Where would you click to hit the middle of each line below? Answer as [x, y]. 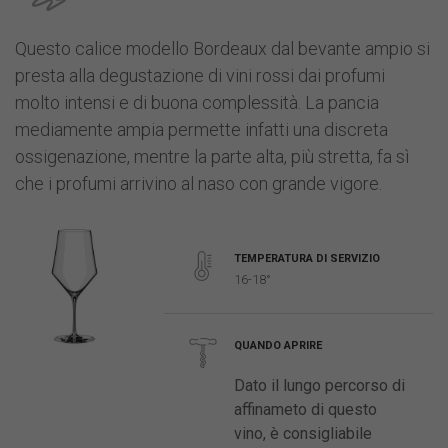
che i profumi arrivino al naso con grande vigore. [198, 183]
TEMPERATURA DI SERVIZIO [307, 258]
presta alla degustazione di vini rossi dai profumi [200, 75]
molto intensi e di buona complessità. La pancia [197, 102]
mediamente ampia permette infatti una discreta [201, 129]
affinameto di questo [306, 409]
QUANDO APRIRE [278, 345]
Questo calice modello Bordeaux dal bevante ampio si [222, 48]
